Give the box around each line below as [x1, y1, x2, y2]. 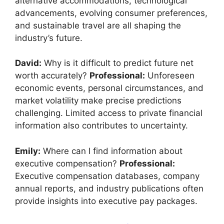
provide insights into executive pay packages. [15, 195, 197, 206]
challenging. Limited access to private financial [15, 108, 202, 118]
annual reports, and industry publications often [15, 183, 203, 193]
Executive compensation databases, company [15, 170, 199, 181]
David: [15, 58, 41, 68]
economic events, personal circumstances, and [15, 83, 203, 93]
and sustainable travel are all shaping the [15, 20, 181, 30]
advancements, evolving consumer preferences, [15, 7, 207, 18]
